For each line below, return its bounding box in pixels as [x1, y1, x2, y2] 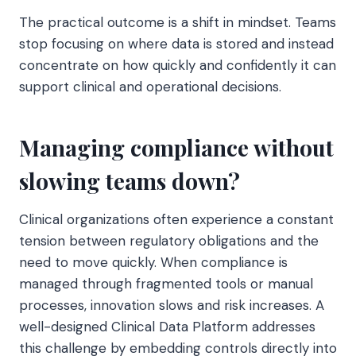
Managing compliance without [19, 133, 334, 163]
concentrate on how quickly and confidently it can [19, 56, 336, 75]
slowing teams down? [19, 166, 240, 196]
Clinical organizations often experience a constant [19, 211, 334, 229]
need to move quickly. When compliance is [19, 253, 288, 272]
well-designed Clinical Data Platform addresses [19, 318, 315, 336]
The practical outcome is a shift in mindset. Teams [19, 14, 336, 32]
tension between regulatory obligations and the [19, 232, 319, 250]
